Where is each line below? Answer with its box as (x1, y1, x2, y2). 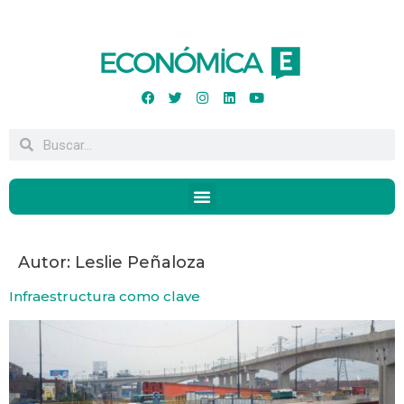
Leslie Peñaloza (75, 252, 206, 273)
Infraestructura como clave (9, 288, 200, 306)
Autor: (18, 252, 75, 273)
